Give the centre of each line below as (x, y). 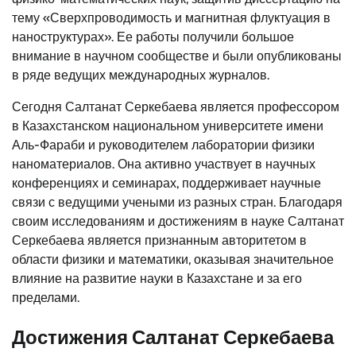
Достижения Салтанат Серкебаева (173, 337)
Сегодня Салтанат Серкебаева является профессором (176, 106)
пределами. (46, 297)
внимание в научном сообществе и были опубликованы (177, 56)
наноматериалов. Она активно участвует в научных (164, 164)
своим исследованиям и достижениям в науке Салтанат (178, 221)
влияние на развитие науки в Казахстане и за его (157, 278)
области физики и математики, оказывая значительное (173, 259)
